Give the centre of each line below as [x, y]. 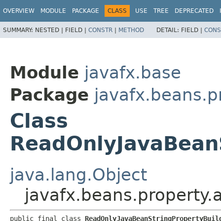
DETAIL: [169, 30]
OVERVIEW [19, 11]
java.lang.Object [78, 175]
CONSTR [100, 30]
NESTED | [50, 30]
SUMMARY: [19, 30]
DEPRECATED [194, 11]
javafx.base [133, 73]
